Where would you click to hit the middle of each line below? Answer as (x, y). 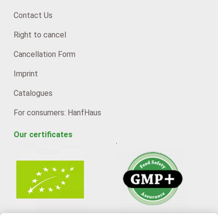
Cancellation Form (44, 54)
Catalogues (33, 93)
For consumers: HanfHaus (57, 112)
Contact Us (33, 15)
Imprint (26, 73)
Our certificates (43, 134)
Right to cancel (40, 35)
